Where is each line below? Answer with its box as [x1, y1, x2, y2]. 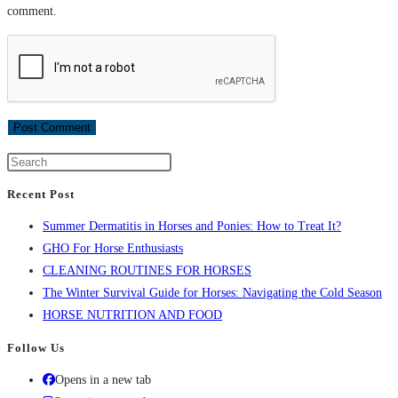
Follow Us [7, 340, 65, 354]
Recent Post [7, 187, 75, 202]
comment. [7, 4, 57, 18]
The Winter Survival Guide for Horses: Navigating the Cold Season [43, 286, 382, 300]
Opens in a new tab [55, 373, 151, 386]
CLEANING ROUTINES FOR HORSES [43, 264, 251, 278]
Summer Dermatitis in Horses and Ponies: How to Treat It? [43, 219, 341, 234]
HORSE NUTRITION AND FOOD [43, 308, 222, 322]
